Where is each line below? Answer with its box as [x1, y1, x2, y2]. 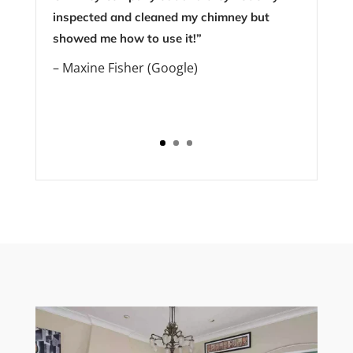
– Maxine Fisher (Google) [53, 58, 199, 76]
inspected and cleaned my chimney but [53, 9, 270, 24]
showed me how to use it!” [53, 30, 203, 46]
